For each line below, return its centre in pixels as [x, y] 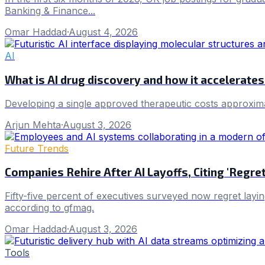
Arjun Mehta [33, 125]
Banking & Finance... [50, 11]
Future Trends [37, 148]
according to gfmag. [49, 208]
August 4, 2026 [103, 32]
